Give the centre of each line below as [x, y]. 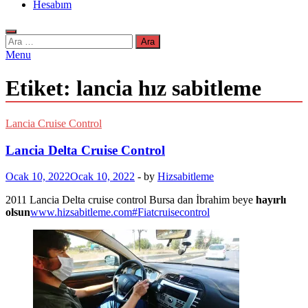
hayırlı [271, 200]
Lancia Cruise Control [54, 123]
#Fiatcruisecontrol [171, 212]
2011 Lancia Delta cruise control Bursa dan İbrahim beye [131, 200]
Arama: [21, 40]
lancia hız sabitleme [169, 88]
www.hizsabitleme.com [81, 212]
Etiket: [41, 88]
